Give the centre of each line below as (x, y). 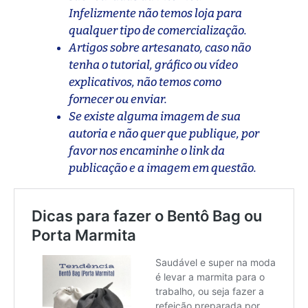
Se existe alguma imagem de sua (155, 116)
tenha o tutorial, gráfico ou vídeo (153, 65)
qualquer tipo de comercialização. (158, 30)
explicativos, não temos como (145, 82)
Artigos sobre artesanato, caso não (160, 47)
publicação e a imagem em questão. (164, 168)
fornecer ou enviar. (118, 99)
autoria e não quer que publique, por (164, 133)
